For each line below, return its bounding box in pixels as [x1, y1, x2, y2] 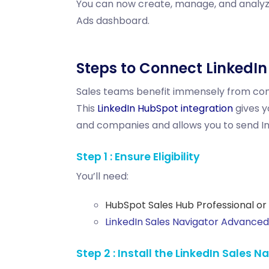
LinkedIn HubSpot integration [97, 101, 233, 116]
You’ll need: [76, 169, 128, 184]
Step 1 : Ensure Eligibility [76, 150, 200, 165]
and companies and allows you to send [76, 118, 261, 133]
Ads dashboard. [76, 14, 150, 28]
